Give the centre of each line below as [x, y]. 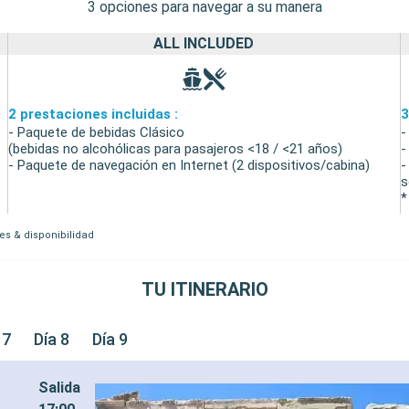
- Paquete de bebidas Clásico [97, 133]
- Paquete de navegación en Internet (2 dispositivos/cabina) [189, 166]
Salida [60, 387]
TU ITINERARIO [204, 290]
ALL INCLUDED [204, 44]
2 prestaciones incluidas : [94, 115]
